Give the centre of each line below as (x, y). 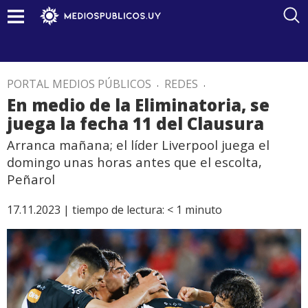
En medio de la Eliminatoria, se (138, 105)
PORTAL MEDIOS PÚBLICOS (79, 84)
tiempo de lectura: (118, 210)
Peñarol (31, 179)
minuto (203, 210)
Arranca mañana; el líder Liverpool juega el (138, 145)
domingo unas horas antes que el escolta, (134, 162)
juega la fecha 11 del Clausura (135, 123)
